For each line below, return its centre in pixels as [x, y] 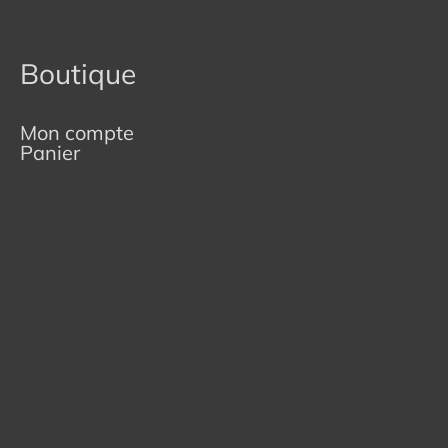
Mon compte [77, 132]
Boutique [78, 73]
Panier [50, 152]
